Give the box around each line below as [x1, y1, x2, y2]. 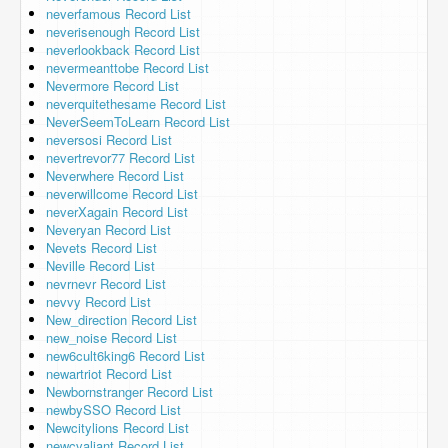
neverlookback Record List [46, 40, 200, 59]
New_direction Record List [46, 310, 197, 329]
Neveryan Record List [46, 220, 171, 239]
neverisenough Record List [46, 22, 200, 41]
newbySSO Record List [46, 400, 181, 419]
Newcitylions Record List [46, 418, 189, 437]
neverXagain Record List [46, 202, 188, 221]
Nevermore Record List [46, 76, 179, 95]
